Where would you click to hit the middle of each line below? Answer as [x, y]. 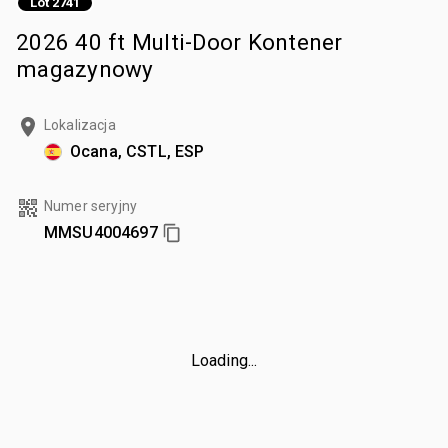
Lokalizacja [80, 124]
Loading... [224, 360]
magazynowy [85, 68]
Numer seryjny [90, 205]
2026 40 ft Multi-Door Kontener [179, 41]
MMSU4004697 [101, 232]
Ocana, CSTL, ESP [137, 151]
